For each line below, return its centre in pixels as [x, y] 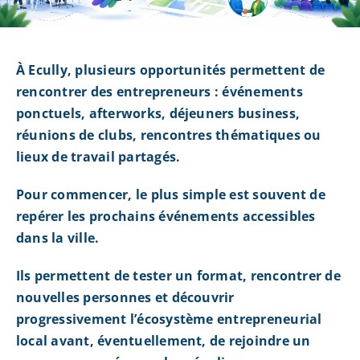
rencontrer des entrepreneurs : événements [159, 92]
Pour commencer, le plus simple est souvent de [170, 195]
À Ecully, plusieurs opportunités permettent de [170, 70]
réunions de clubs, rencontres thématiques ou [168, 135]
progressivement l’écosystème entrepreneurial [169, 319]
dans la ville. [57, 238]
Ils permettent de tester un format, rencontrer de [178, 276]
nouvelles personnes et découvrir [125, 298]
